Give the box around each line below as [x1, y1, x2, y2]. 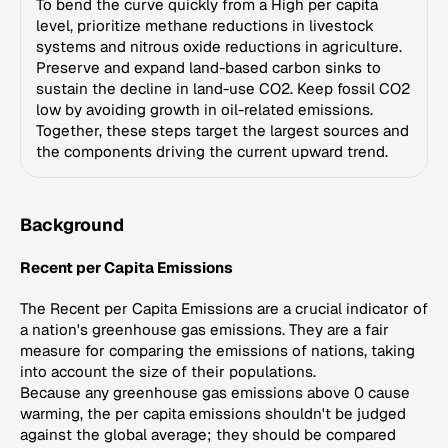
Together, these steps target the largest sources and [36, 121, 409, 140]
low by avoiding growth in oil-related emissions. [36, 100, 373, 119]
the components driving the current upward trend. [36, 142, 388, 161]
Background [20, 213, 124, 236]
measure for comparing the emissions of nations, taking [20, 341, 415, 361]
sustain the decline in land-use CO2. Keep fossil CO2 [36, 79, 410, 98]
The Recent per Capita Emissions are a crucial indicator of [20, 299, 428, 319]
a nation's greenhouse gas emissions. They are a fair [20, 320, 389, 340]
